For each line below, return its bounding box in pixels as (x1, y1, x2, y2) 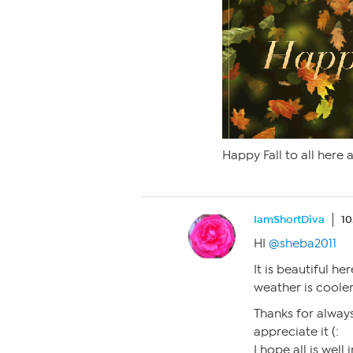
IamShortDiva (254, 213, 325, 226)
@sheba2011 (269, 236, 336, 251)
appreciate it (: (254, 325, 339, 339)
